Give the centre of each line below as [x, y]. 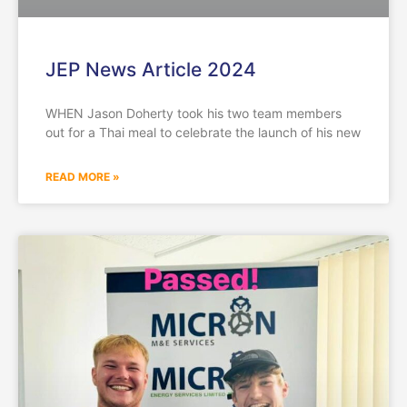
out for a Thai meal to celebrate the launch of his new [203, 133]
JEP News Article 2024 [151, 70]
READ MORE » [83, 177]
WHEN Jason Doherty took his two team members [194, 114]
